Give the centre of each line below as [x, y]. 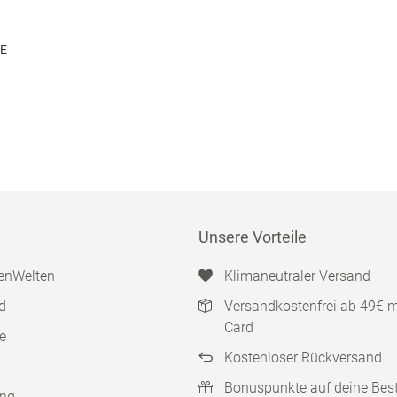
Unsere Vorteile [253, 237]
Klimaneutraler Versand [297, 276]
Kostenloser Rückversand [303, 358]
